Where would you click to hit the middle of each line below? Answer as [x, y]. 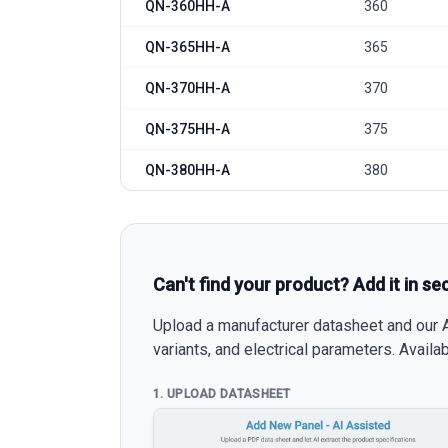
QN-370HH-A [187, 87]
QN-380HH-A [187, 169]
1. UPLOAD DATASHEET [222, 393]
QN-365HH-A [187, 46]
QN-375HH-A [187, 128]
